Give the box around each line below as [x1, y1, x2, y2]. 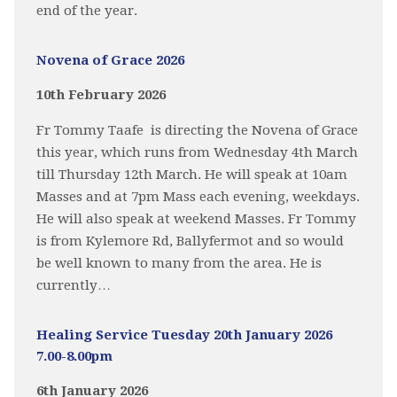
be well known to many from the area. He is [35, 255, 322, 271]
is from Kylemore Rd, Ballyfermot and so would [35, 233, 344, 249]
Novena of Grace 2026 [35, 52, 184, 68]
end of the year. [35, 3, 137, 19]
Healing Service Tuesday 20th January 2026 [35, 327, 332, 343]
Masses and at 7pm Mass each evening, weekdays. [35, 189, 360, 205]
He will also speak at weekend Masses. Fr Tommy [35, 211, 356, 227]
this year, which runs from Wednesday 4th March [35, 144, 358, 160]
